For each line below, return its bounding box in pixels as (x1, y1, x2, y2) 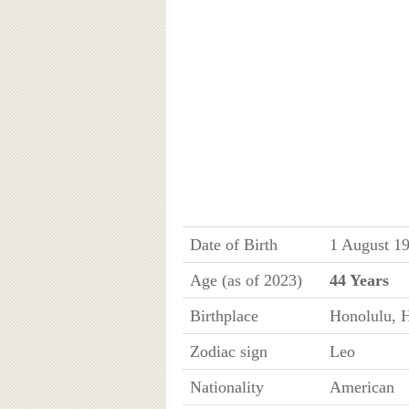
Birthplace (189, 306, 258, 325)
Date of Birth (189, 235, 278, 254)
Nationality (189, 377, 264, 396)
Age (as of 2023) (189, 270, 302, 289)
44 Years (329, 270, 389, 289)
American (329, 377, 394, 396)
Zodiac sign (189, 341, 267, 361)
